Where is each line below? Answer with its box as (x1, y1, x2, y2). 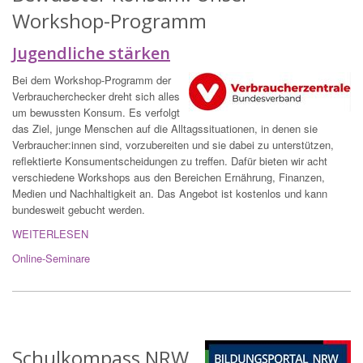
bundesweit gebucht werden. (12, 202, 145, 218)
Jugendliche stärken (12, 42, 170, 65)
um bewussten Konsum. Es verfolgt (12, 105, 180, 121)
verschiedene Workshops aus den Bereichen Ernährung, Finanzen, (12, 169, 325, 186)
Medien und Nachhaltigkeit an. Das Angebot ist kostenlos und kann (12, 186, 327, 202)
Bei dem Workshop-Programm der (12, 72, 171, 88)
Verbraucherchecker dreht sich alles (12, 88, 180, 105)
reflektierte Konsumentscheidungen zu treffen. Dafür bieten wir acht (12, 153, 327, 169)
